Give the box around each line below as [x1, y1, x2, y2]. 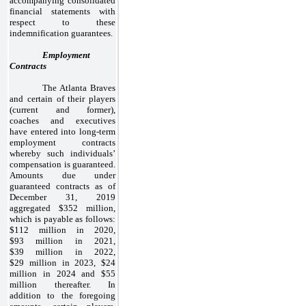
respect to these [10, 16, 115, 27]
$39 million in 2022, [10, 246, 115, 257]
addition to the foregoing [10, 290, 115, 301]
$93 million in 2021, [10, 235, 115, 246]
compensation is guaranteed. [10, 158, 115, 169]
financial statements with [10, 5, 115, 16]
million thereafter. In [10, 279, 115, 290]
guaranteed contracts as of [10, 180, 115, 191]
